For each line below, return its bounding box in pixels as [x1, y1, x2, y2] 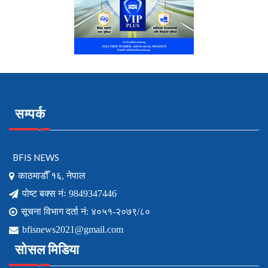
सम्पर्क [15, 105, 45, 121]
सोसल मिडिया [15, 240, 80, 257]
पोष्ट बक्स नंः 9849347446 [22, 188, 117, 199]
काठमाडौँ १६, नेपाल [18, 170, 86, 181]
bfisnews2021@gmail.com [22, 224, 123, 234]
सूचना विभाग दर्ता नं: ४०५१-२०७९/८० [21, 206, 150, 217]
